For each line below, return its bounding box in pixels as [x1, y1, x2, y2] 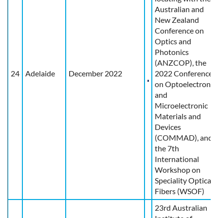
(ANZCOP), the [155, 57, 206, 67]
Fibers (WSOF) [155, 186, 204, 196]
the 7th [155, 143, 179, 153]
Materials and [155, 111, 201, 121]
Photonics [155, 47, 189, 56]
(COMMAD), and [155, 132, 213, 142]
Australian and [155, 4, 204, 14]
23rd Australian [155, 202, 207, 212]
